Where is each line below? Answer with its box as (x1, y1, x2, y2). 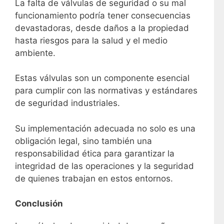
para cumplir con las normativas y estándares (15, 85, 197, 96)
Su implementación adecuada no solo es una (15, 123, 195, 133)
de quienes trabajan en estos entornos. (15, 173, 173, 183)
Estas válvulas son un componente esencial (15, 73, 189, 83)
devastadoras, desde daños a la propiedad (15, 22, 189, 33)
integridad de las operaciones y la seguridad (15, 160, 194, 171)
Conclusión (15, 198, 63, 209)
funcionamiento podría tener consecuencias (15, 10, 190, 20)
